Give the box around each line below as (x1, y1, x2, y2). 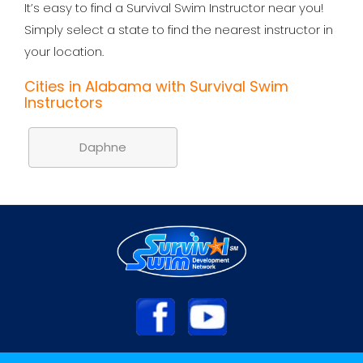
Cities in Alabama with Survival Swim (24, 76, 288, 97)
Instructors (24, 92, 103, 113)
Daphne (79, 139, 126, 156)
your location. (24, 43, 104, 61)
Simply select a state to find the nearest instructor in (24, 21, 333, 39)
